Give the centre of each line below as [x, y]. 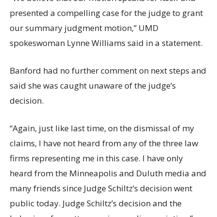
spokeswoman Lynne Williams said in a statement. [106, 43]
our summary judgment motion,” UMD [84, 28]
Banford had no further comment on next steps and [108, 70]
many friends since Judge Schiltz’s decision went [101, 188]
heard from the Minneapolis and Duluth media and [108, 173]
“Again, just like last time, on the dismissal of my [102, 128]
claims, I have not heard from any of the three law [104, 143]
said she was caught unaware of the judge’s [93, 85]
